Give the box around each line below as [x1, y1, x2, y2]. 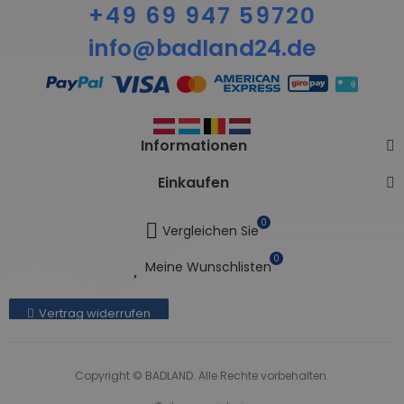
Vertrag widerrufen [39, 305, 151, 323]
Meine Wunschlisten [144, 257, 271, 276]
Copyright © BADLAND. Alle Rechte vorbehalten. [75, 368, 329, 384]
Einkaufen [158, 172, 229, 194]
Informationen [140, 135, 247, 157]
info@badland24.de [88, 32, 316, 65]
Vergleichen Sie [162, 221, 259, 240]
